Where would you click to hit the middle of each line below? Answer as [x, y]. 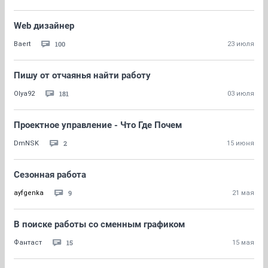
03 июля [241, 94]
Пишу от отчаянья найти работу [82, 75]
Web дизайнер [44, 26]
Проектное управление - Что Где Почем [98, 125]
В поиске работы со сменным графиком [99, 224]
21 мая [243, 193]
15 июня [240, 143]
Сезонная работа [50, 175]
